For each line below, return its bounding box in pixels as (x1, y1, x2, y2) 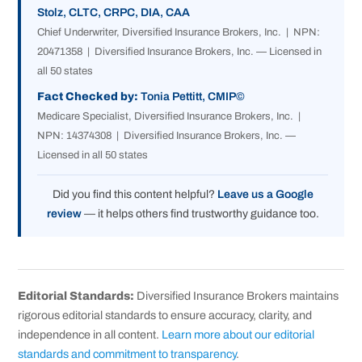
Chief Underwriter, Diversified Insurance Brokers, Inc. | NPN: (37, 27, 321, 39)
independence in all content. (18, 328, 162, 342)
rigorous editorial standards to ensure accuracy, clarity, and (18, 309, 313, 322)
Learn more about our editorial (162, 328, 315, 342)
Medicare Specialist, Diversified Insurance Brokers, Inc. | (37, 111, 304, 123)
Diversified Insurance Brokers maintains (134, 289, 339, 303)
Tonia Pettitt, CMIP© (141, 90, 246, 103)
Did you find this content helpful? (52, 188, 217, 201)
